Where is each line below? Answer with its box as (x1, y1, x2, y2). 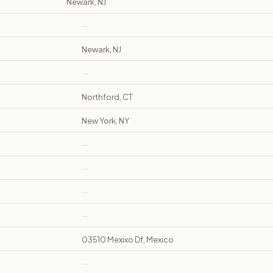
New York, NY (82, 116, 129, 126)
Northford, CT (82, 92, 133, 102)
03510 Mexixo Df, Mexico (82, 235, 174, 245)
